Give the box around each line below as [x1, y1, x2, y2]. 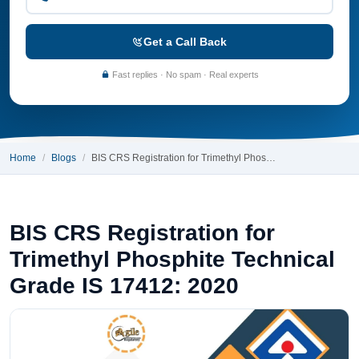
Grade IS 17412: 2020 [10, 272, 239, 298]
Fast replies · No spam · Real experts [109, 69, 259, 79]
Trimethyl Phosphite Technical [10, 246, 335, 272]
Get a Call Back [143, 34, 227, 48]
